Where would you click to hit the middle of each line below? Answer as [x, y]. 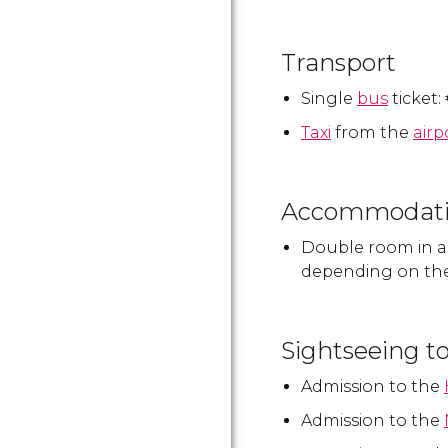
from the [372, 132]
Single [329, 98]
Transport [338, 62]
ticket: [416, 98]
